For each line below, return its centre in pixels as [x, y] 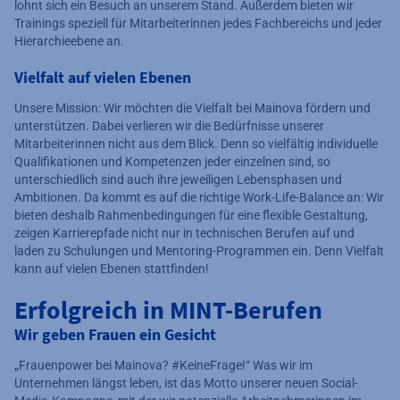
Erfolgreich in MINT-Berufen [168, 310]
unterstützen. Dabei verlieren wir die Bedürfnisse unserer [169, 126]
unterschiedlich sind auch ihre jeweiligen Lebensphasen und [178, 180]
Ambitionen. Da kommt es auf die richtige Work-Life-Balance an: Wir [199, 198]
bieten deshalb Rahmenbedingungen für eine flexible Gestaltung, [191, 216]
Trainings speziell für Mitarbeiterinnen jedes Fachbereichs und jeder [198, 24]
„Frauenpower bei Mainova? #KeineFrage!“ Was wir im [163, 366]
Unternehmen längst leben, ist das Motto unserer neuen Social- [186, 383]
